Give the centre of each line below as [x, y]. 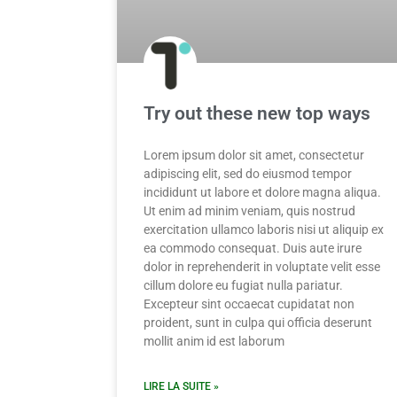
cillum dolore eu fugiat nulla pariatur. [243, 286]
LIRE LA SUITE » [181, 387]
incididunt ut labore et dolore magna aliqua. [262, 193]
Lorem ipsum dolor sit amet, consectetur [254, 156]
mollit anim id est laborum [214, 342]
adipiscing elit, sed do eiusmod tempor [248, 174]
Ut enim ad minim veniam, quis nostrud [249, 211]
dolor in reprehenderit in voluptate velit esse [262, 267]
